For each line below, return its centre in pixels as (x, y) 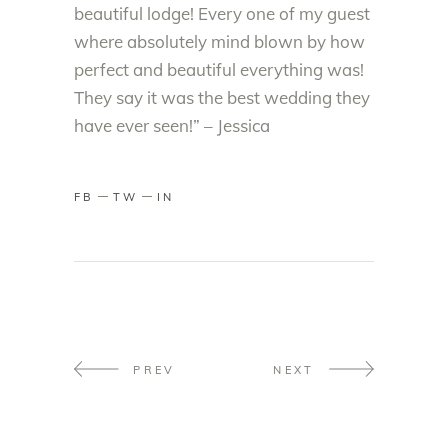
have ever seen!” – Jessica (172, 125)
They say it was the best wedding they (222, 97)
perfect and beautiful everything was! (219, 69)
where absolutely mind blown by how (219, 41)
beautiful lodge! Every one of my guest (222, 13)
